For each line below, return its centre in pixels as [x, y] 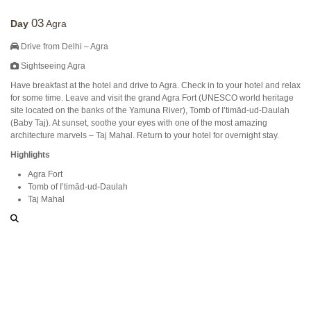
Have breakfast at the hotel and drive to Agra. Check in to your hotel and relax [155, 85]
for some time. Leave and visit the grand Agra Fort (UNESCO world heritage [152, 98]
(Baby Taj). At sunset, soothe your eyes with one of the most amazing [139, 123]
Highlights [30, 155]
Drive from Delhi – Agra [64, 47]
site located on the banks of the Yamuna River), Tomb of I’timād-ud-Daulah [150, 110]
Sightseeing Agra [52, 66]
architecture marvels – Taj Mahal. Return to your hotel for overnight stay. [145, 135]
